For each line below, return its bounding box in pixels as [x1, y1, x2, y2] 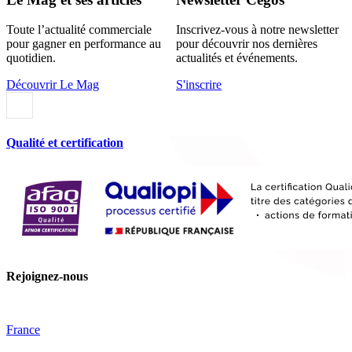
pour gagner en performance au [6, 37, 161, 51]
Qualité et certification [6, 135, 123, 149]
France [6, 323, 40, 337]
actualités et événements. [176, 51, 298, 65]
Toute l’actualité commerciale [6, 23, 152, 37]
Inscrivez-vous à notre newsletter [176, 23, 339, 37]
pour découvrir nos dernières [176, 37, 317, 51]
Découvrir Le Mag [6, 78, 99, 92]
